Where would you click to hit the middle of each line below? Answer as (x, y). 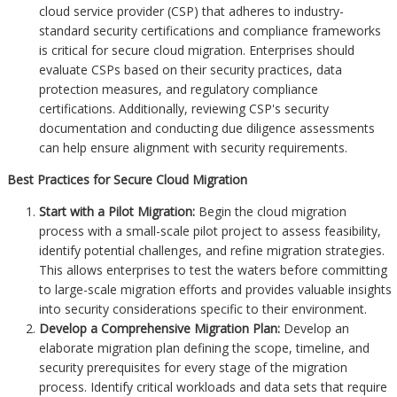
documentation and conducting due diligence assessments (207, 128)
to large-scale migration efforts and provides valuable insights (216, 290)
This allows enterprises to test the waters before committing (214, 270)
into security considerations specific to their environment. (203, 309)
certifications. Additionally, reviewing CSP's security (184, 109)
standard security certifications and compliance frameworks (210, 31)
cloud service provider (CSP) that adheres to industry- (192, 12)
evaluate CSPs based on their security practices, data (191, 70)
